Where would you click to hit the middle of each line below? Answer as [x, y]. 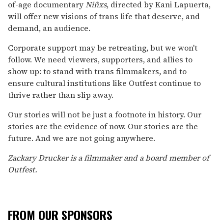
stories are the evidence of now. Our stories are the [103, 126]
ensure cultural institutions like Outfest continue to [104, 83]
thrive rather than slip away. [61, 95]
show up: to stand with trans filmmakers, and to [97, 71]
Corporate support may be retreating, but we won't [103, 47]
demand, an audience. [49, 28]
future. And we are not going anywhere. [82, 138]
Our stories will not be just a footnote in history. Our [105, 114]
